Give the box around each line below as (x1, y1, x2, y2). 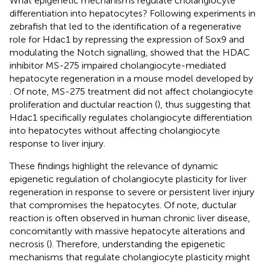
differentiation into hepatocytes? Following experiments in (9, 7, 256, 19)
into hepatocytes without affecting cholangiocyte (9, 124, 220, 136)
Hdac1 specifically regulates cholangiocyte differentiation (9, 111, 252, 123)
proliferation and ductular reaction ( (9, 98, 157, 110)
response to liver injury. (9, 137, 105, 149)
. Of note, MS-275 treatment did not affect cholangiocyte (9, 85, 253, 97)
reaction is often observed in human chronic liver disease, (9, 212, 250, 224)
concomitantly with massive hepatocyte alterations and (9, 225, 245, 237)
